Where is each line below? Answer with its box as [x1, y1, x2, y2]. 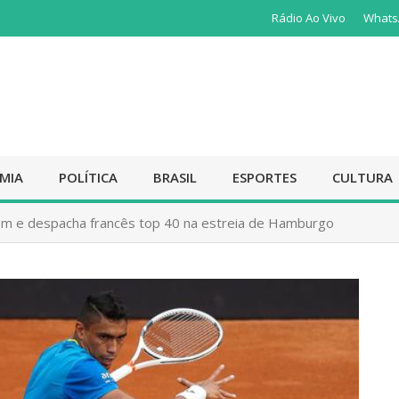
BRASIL [153, 168, 197, 186]
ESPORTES [232, 168, 297, 186]
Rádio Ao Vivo [272, 10, 346, 26]
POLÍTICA [59, 168, 118, 186]
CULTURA [332, 168, 393, 186]
